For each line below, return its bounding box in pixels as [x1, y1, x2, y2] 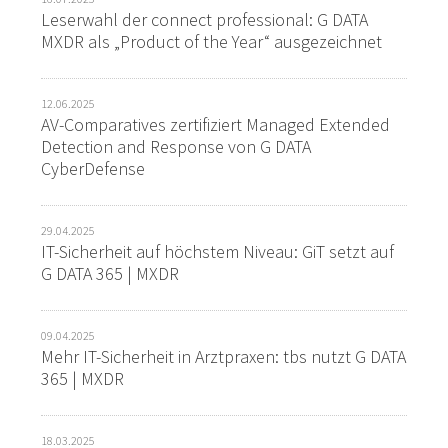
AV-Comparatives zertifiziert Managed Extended [41, 113, 390, 137]
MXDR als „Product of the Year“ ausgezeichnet [41, 30, 382, 54]
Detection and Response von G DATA [41, 135, 311, 159]
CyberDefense [41, 157, 145, 181]
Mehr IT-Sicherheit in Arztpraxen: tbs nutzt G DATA [41, 345, 406, 369]
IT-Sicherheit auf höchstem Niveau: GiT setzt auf [41, 240, 394, 264]
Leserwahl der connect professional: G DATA [41, 8, 368, 32]
